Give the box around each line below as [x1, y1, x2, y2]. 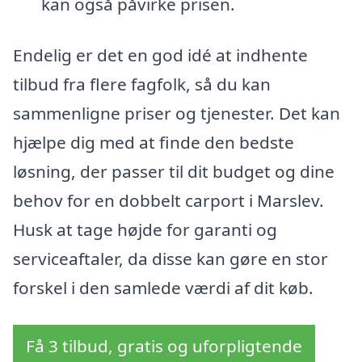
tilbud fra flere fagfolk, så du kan [13, 73, 271, 96]
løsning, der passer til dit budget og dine [13, 160, 335, 183]
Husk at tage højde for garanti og [13, 218, 277, 242]
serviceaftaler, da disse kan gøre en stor [13, 247, 328, 271]
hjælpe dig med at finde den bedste [13, 131, 294, 154]
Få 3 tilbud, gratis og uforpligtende [26, 334, 302, 357]
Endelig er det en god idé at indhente [13, 44, 308, 67]
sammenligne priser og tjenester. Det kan [13, 102, 340, 125]
